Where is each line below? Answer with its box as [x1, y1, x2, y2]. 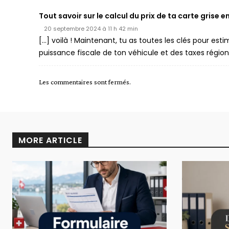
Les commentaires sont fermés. [39, 78, 131, 86]
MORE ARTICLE [18, 134, 82, 147]
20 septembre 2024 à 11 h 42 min [44, 25, 138, 33]
